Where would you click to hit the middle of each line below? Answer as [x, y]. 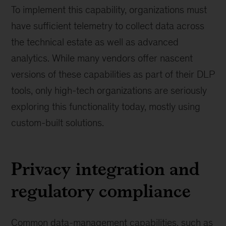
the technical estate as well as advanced [95, 42]
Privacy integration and [106, 169]
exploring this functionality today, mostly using [106, 106]
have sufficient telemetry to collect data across [108, 26]
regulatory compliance [101, 191]
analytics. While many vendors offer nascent [102, 58]
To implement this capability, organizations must [109, 10]
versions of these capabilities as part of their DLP [113, 74]
